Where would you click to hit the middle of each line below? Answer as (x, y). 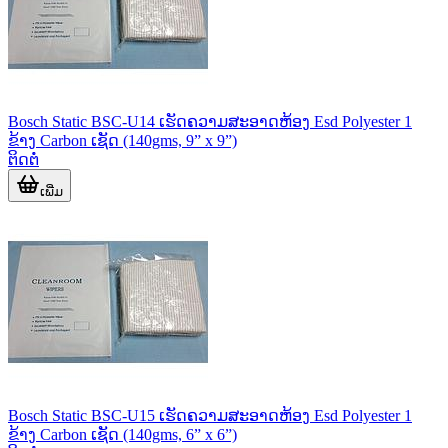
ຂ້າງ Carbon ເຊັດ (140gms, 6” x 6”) (122, 434)
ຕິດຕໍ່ (23, 159)
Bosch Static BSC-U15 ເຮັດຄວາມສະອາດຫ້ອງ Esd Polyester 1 (210, 415)
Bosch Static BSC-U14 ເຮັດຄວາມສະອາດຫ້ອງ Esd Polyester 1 (210, 121)
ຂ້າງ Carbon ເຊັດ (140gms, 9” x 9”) (122, 140)
